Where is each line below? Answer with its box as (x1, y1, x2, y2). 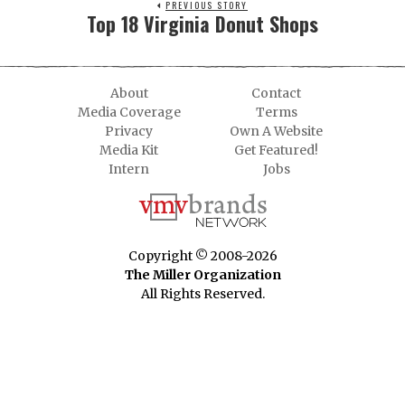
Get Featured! (234, 142, 318, 159)
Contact (251, 85, 301, 102)
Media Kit (99, 142, 158, 159)
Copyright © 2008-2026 (127, 248, 278, 265)
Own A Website (230, 123, 323, 140)
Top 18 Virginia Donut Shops (87, 9, 318, 39)
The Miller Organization (124, 267, 281, 284)
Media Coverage (77, 104, 181, 121)
